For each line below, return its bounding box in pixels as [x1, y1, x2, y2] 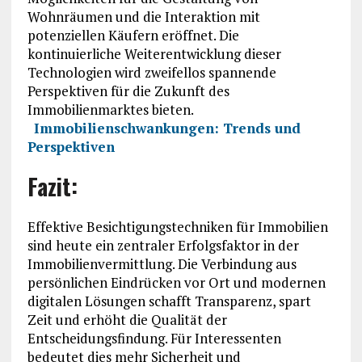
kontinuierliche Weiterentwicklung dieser [27, 44, 281, 64]
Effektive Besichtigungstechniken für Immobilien [27, 217, 328, 237]
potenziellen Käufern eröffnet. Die [27, 26, 239, 45]
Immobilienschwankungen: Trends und [33, 119, 301, 138]
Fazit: [27, 170, 78, 204]
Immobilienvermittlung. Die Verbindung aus [27, 255, 297, 274]
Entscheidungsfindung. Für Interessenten [27, 329, 281, 348]
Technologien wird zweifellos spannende [27, 63, 276, 82]
